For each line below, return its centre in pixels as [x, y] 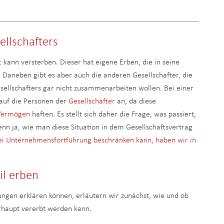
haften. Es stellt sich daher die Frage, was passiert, [113, 114]
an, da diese [135, 101]
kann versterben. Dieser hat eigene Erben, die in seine [90, 62]
